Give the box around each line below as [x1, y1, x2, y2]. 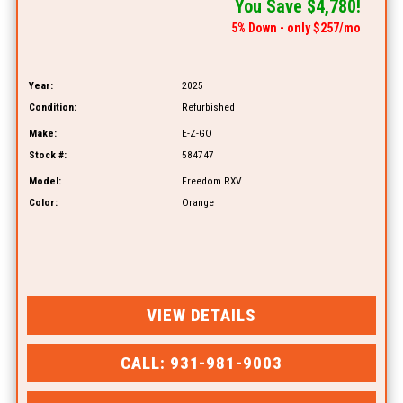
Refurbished [181, 101, 235, 114]
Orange [181, 196, 214, 210]
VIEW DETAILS [146, 304, 257, 326]
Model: [28, 175, 61, 188]
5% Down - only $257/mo [231, 21, 362, 36]
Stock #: [28, 148, 67, 162]
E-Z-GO [181, 127, 212, 140]
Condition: [28, 101, 76, 114]
